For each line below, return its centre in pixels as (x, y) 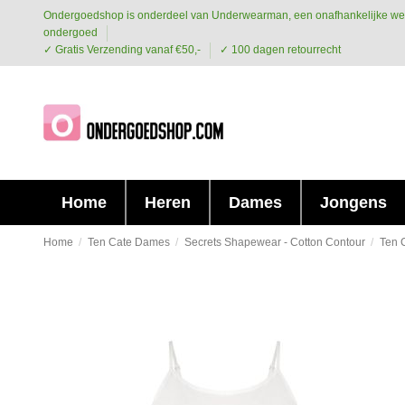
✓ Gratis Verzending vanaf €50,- (123, 50)
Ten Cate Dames (128, 242)
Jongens (353, 202)
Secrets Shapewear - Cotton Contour (274, 242)
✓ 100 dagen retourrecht (280, 50)
